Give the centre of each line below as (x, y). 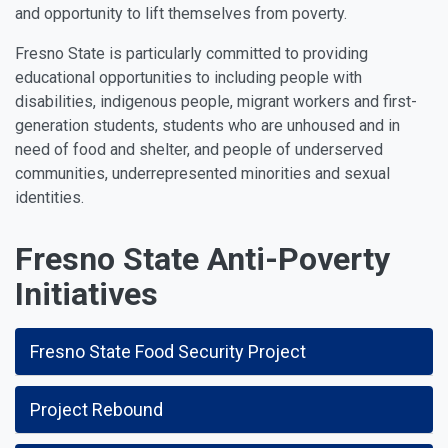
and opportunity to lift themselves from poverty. (181, 13)
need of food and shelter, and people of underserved (199, 149)
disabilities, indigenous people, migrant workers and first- (216, 101)
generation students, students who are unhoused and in (207, 125)
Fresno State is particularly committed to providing (191, 53)
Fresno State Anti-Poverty (202, 259)
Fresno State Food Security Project (168, 351)
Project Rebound (96, 409)
